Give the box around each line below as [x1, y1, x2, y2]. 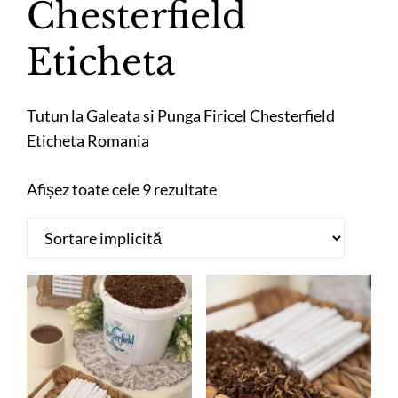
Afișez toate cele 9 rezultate [27, 179, 217, 200]
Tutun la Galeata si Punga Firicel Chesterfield [27, 106, 335, 126]
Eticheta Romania [27, 131, 149, 151]
